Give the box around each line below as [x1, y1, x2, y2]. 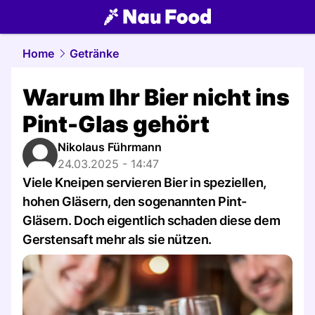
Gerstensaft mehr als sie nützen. [22, 232, 212, 247]
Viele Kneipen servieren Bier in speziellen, [22, 175, 266, 190]
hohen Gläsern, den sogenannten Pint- [22, 194, 247, 209]
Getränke [70, 46, 119, 60]
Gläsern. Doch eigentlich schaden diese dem [22, 213, 281, 228]
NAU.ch [83, 27, 128, 41]
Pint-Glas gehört [22, 110, 210, 138]
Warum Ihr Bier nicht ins [22, 84, 290, 111]
